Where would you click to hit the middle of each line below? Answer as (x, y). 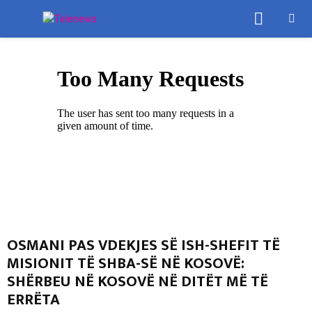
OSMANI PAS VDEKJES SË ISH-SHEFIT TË (143, 245)
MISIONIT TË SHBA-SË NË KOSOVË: (126, 264)
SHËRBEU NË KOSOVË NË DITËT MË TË (138, 282)
